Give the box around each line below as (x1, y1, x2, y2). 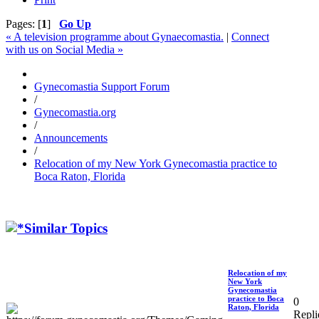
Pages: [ (6, 18, 41, 31)
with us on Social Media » (6, 43, 123, 56)
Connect (231, 31, 269, 43)
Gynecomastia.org (34, 106, 116, 119)
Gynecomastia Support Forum (34, 80, 169, 93)
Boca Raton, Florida (34, 170, 125, 183)
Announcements (34, 132, 108, 145)
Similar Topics (24, 220, 108, 236)
